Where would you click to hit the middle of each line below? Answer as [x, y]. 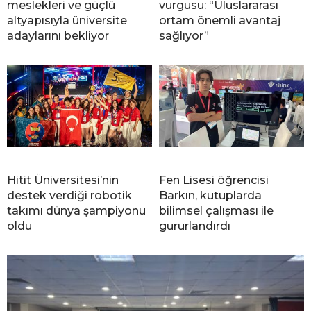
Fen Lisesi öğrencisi [214, 180]
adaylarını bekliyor [58, 36]
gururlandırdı [195, 226]
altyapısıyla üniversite [67, 21]
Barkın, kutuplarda [210, 196]
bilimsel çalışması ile [216, 211]
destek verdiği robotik [69, 196]
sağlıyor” [184, 36]
